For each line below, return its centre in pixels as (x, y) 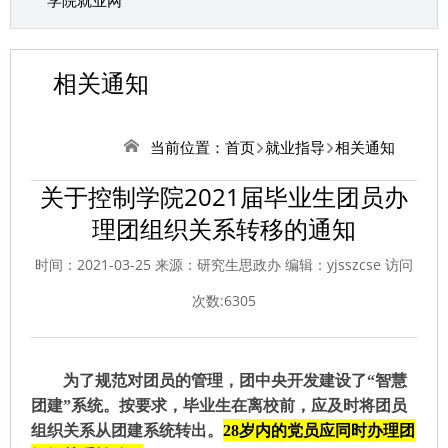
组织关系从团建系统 (103, 430)
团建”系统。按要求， (107, 405)
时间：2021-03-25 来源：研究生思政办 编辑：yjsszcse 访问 (224, 264)
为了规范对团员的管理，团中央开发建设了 (215, 380)
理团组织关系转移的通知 (224, 228)
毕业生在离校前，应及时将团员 (295, 405)
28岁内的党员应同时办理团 (319, 430)
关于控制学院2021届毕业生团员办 (224, 196)
